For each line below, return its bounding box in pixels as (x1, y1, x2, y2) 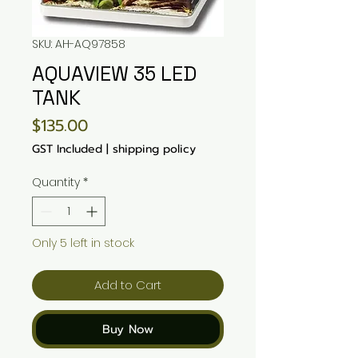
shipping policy (113, 141, 196, 157)
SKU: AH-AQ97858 (32, 36, 125, 52)
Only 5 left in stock (32, 235, 134, 251)
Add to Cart (94, 276, 161, 293)
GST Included (32, 141, 102, 157)
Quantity (32, 174, 80, 190)
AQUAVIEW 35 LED (32, 61, 197, 86)
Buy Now (102, 320, 153, 338)
